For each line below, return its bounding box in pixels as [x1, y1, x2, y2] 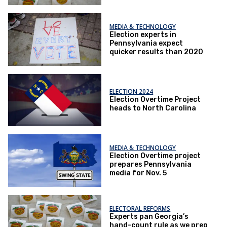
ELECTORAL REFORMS [109, 204, 171, 213]
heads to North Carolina [109, 104, 197, 113]
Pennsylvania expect [109, 39, 183, 48]
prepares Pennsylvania [109, 160, 192, 169]
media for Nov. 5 [109, 169, 167, 178]
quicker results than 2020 [109, 48, 204, 57]
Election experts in [109, 30, 177, 40]
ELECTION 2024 [109, 87, 154, 96]
